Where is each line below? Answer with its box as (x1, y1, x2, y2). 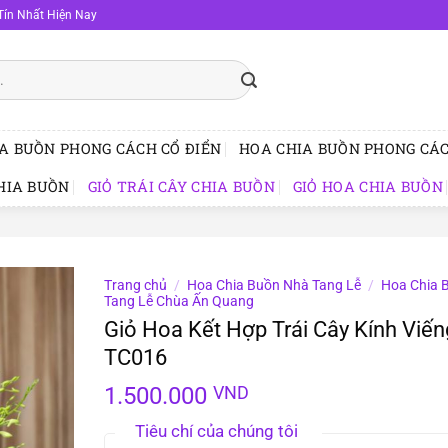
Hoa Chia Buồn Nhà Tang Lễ (187, 277, 362, 293)
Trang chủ (104, 277, 167, 293)
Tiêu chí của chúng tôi (135, 420, 298, 441)
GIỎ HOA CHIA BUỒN (292, 176, 443, 196)
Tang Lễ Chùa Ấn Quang (104, 293, 254, 309)
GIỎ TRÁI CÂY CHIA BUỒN (87, 176, 275, 196)
